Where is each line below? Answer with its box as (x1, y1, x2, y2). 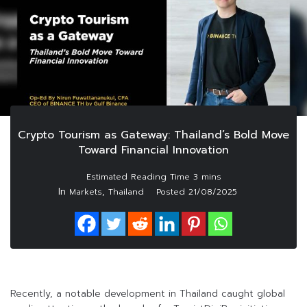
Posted (156, 186, 188, 199)
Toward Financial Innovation (78, 142, 229, 159)
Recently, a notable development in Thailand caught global (10, 286, 285, 302)
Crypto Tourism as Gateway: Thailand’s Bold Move (18, 127, 289, 144)
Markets (69, 186, 102, 199)
